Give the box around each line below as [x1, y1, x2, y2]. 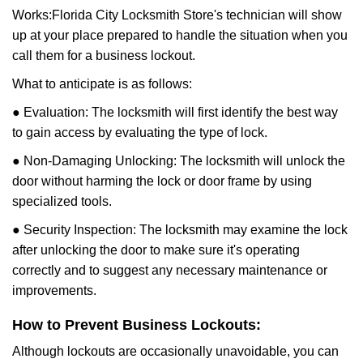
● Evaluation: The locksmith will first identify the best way [12, 105, 338, 119]
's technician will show [214, 8, 342, 22]
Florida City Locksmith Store [52, 8, 214, 22]
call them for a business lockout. [12, 49, 195, 62]
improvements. [12, 284, 96, 297]
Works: [12, 8, 52, 22]
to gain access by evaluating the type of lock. [12, 126, 267, 139]
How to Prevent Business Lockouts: [12, 317, 261, 333]
